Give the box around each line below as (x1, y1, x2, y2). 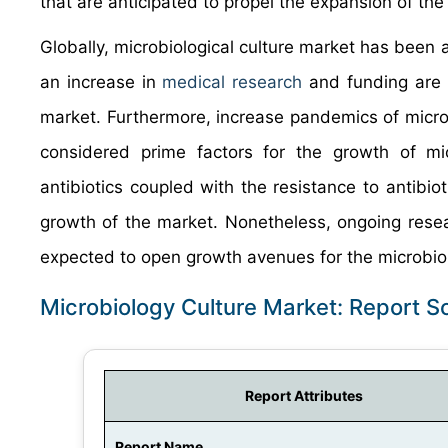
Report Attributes (245, 387, 363, 404)
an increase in (40, 72, 163, 92)
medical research (162, 72, 303, 92)
